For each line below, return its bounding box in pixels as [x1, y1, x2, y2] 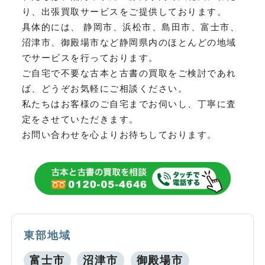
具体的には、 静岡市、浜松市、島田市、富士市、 [21, 22, 240, 33]
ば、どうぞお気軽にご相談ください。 [21, 83, 188, 94]
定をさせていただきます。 [21, 114, 139, 125]
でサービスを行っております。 [21, 53, 159, 63]
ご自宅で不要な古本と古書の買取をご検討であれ [21, 68, 237, 79]
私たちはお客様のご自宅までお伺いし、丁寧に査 [21, 99, 237, 109]
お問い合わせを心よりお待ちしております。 [21, 130, 217, 140]
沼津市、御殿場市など [21, 37, 119, 48]
